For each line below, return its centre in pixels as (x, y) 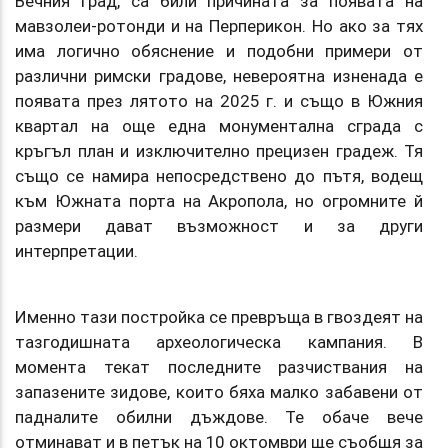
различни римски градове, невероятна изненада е (219, 75)
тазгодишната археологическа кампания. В (219, 341)
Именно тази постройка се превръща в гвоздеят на (219, 316)
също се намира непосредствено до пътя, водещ (219, 175)
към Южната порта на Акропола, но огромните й (219, 200)
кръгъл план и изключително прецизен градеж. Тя (219, 150)
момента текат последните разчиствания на (219, 366)
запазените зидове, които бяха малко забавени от (219, 391)
